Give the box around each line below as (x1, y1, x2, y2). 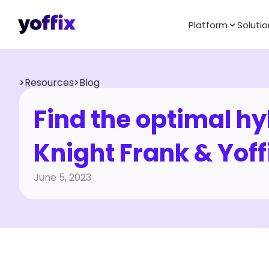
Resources (25, 76, 74, 89)
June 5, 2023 (34, 171, 91, 184)
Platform (188, 18, 228, 31)
